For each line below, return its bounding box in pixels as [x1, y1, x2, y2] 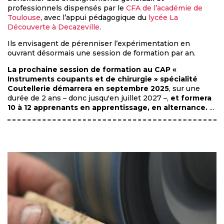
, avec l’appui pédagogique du [40, 13, 148, 22]
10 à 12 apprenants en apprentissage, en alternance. [7, 103, 207, 112]
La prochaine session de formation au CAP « [7, 65, 176, 74]
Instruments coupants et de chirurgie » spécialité [7, 74, 197, 84]
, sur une [169, 84, 200, 93]
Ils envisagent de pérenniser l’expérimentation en [7, 39, 190, 48]
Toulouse [7, 13, 40, 22]
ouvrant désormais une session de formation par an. [7, 48, 195, 58]
